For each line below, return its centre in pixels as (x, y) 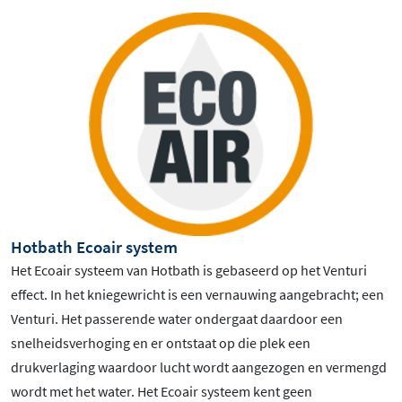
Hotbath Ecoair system (94, 246)
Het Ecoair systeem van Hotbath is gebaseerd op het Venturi (189, 270)
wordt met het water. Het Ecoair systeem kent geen (162, 391)
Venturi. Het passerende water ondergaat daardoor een (177, 318)
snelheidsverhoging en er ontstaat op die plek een (161, 342)
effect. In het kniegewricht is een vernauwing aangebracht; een (197, 294)
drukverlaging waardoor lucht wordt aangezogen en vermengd (199, 367)
